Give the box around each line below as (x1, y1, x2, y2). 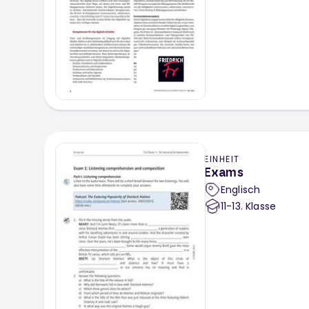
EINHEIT (204, 153, 240, 166)
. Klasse (240, 199, 277, 214)
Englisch (221, 183, 261, 197)
